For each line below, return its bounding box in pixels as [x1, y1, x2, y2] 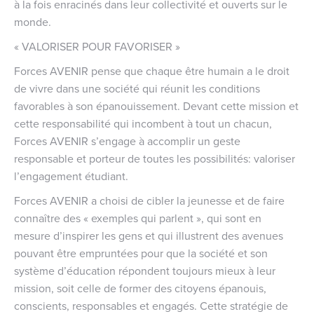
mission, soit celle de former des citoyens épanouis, [14, 280, 266, 296]
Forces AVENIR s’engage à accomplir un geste [14, 132, 240, 149]
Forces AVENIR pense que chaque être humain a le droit [14, 62, 289, 78]
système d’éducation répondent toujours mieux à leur [14, 262, 275, 278]
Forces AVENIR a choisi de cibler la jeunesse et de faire [14, 192, 285, 208]
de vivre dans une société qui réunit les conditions [14, 80, 260, 96]
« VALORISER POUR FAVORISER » [14, 38, 180, 54]
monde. [14, 13, 51, 29]
